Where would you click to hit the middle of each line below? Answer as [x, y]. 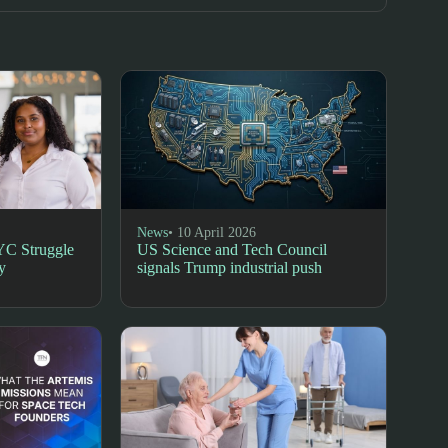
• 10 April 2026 [212, 232]
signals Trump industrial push [230, 267]
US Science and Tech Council [232, 249]
